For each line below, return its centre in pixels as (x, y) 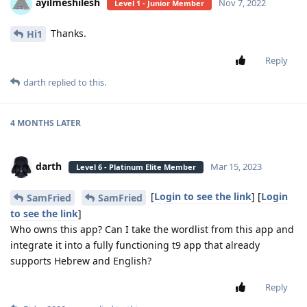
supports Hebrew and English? (81, 261)
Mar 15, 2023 (236, 167)
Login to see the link (203, 197)
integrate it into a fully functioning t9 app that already (135, 245)
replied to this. (76, 83)
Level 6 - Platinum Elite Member (136, 167)
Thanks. (67, 33)
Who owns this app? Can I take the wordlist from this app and (152, 229)
